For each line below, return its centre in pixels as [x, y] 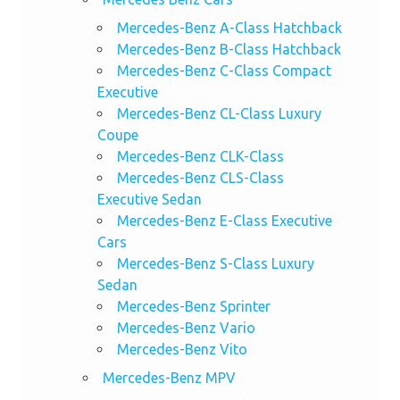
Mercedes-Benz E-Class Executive [224, 220]
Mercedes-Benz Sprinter [193, 306]
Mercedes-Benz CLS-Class [200, 177]
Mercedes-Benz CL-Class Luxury [219, 113]
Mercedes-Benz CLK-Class [200, 156]
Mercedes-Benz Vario [186, 327]
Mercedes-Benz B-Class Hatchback [229, 49]
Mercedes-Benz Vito [182, 349]
